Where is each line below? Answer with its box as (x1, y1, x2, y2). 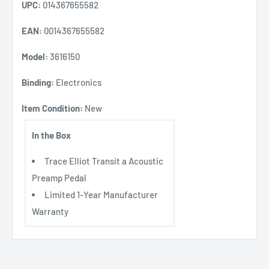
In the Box (32, 130, 71, 141)
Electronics (54, 77, 101, 88)
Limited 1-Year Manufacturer (44, 189, 158, 201)
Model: (22, 51, 48, 62)
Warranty (32, 206, 68, 217)
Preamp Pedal (32, 172, 86, 184)
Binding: (22, 77, 54, 88)
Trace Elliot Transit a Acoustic (44, 156, 163, 167)
